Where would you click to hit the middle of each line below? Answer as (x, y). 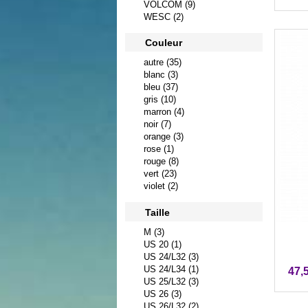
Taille (157, 212)
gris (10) (160, 100)
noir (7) (158, 124)
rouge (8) (162, 162)
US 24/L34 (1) (172, 269)
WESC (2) (164, 16)
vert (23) (161, 174)
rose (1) (159, 149)
